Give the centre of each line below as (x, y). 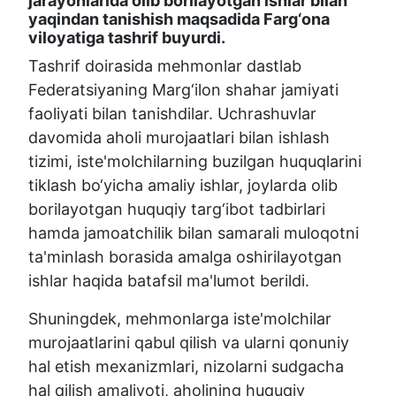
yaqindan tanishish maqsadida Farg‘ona (179, 19)
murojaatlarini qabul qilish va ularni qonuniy (189, 343)
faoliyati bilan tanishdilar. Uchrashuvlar (172, 114)
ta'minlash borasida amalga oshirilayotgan (185, 257)
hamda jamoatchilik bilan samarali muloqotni (194, 233)
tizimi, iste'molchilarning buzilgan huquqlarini (195, 162)
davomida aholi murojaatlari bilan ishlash (179, 138)
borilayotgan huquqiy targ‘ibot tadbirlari (177, 209)
